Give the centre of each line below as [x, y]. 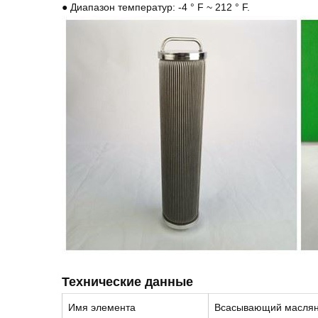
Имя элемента [102, 307]
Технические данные [127, 282]
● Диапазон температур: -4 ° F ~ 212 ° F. [156, 7]
